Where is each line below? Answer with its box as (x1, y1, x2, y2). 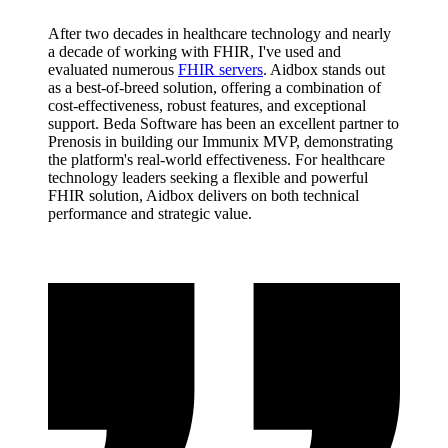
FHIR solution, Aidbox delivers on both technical (48, 186, 359, 204)
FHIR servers (178, 60, 263, 78)
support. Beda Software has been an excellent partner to (48, 114, 399, 132)
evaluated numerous (48, 60, 178, 78)
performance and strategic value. (48, 204, 252, 222)
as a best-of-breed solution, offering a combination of (48, 78, 381, 96)
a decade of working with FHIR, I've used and (48, 42, 341, 60)
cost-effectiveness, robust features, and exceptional (48, 96, 366, 114)
